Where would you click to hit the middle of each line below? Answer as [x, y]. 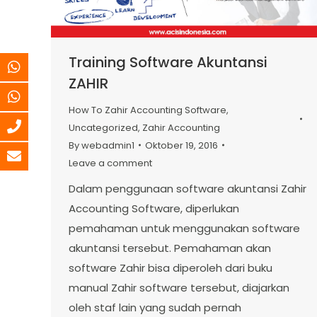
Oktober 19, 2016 [181, 145]
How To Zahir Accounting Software [148, 110]
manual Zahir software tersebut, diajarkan [179, 287]
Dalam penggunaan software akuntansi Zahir [188, 188]
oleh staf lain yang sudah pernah [155, 307]
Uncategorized [103, 127]
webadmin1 [108, 145]
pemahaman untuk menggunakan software [184, 228]
